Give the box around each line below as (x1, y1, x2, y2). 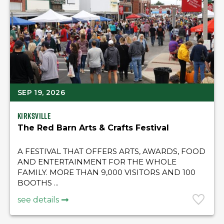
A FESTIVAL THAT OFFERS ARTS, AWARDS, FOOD (17, 146, 205, 156)
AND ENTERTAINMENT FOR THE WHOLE (17, 157, 176, 166)
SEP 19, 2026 (17, 88, 65, 97)
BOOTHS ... (17, 178, 58, 187)
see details (17, 195, 59, 204)
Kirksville (17, 110, 51, 122)
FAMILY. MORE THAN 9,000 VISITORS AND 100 (17, 167, 195, 177)
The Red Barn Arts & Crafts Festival (17, 123, 169, 132)
